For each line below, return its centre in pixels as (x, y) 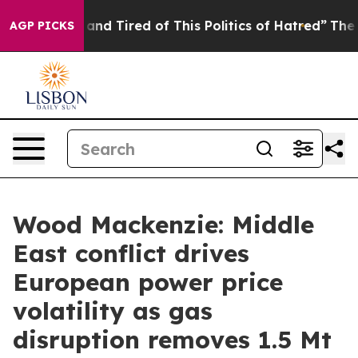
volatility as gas (113, 311)
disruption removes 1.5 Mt (172, 340)
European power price (148, 282)
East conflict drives (131, 253)
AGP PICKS (42, 26)
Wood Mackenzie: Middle (163, 225)
